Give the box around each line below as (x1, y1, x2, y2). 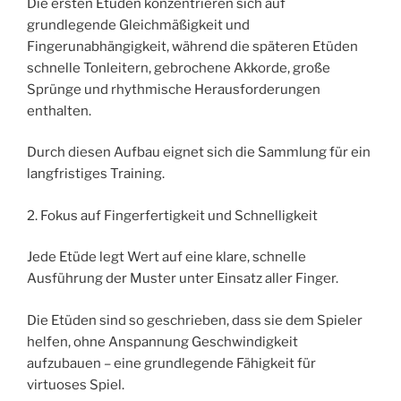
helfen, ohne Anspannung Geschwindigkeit (27, 333, 298, 350)
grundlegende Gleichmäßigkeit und (27, 16, 250, 33)
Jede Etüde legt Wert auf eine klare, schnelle (27, 249, 306, 266)
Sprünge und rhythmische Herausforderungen (27, 81, 320, 98)
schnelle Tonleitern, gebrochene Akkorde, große (27, 59, 330, 76)
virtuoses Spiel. (27, 376, 124, 393)
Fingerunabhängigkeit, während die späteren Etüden (27, 38, 358, 55)
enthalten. (27, 102, 91, 119)
